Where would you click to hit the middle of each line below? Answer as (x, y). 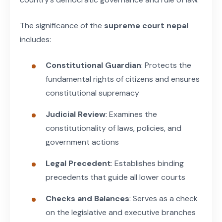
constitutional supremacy (92, 93)
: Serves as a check (164, 198)
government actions (82, 142)
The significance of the (62, 25)
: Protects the (166, 65)
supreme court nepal (146, 25)
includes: (35, 39)
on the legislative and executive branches (121, 212)
